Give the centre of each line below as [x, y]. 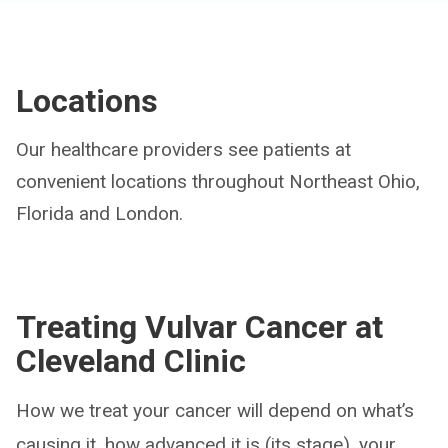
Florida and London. [99, 213]
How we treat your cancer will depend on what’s [215, 410]
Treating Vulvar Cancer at [199, 327]
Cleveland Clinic [131, 361]
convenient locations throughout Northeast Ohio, [218, 181]
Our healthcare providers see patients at [183, 149]
